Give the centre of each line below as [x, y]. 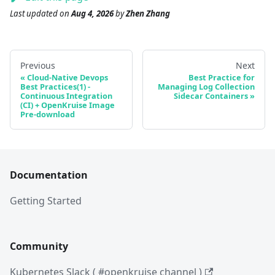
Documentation [49, 175]
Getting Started [46, 201]
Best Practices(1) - [55, 86]
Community [39, 246]
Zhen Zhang [148, 13]
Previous [38, 65]
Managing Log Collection [206, 86]
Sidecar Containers [211, 95]
